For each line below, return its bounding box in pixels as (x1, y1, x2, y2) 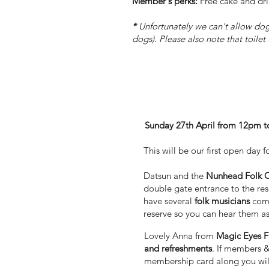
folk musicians (195, 195, 250, 207)
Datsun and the (144, 169, 206, 181)
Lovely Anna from (144, 229, 216, 241)
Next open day (146, 94, 229, 109)
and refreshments (144, 242, 212, 254)
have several (144, 195, 195, 207)
